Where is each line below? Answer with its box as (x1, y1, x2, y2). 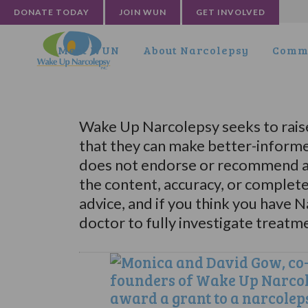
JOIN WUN (119, 7, 166, 17)
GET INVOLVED (196, 7, 265, 17)
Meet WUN (58, 43, 120, 57)
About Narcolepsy (143, 43, 249, 57)
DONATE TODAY (14, 7, 89, 17)
